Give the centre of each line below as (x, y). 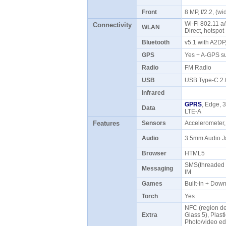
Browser (154, 153)
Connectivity (112, 25)
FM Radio (199, 68)
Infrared (153, 93)
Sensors (154, 123)
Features (106, 123)
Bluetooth (155, 42)
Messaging (157, 168)
